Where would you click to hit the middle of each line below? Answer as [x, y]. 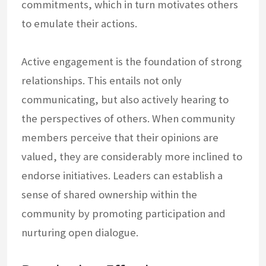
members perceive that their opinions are [120, 138]
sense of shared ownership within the [109, 195]
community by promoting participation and [123, 214]
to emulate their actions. [79, 24]
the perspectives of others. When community [128, 119]
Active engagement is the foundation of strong [132, 62]
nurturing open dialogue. [80, 233]
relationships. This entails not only [102, 81]
